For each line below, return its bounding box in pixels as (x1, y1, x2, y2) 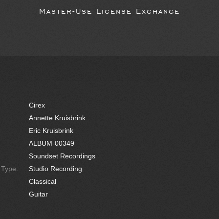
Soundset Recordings (29, 152, 95, 160)
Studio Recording (29, 165, 82, 173)
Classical (29, 177, 56, 185)
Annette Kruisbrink (29, 114, 86, 122)
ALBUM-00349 (29, 139, 74, 147)
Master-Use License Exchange (39, 6, 180, 15)
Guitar (29, 190, 48, 198)
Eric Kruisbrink (29, 127, 73, 134)
